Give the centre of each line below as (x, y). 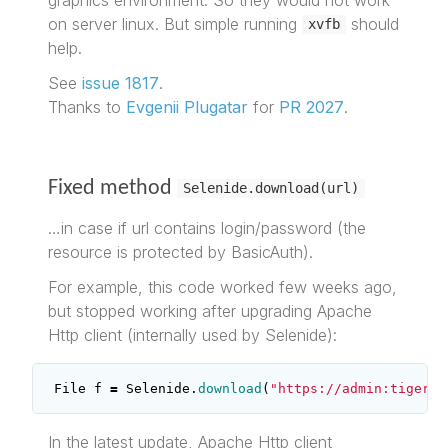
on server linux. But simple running (175, 23)
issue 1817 (121, 82)
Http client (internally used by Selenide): (193, 334)
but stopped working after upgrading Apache (210, 310)
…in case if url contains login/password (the (207, 227)
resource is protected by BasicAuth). (181, 251)
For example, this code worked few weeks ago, (223, 286)
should (372, 23)
